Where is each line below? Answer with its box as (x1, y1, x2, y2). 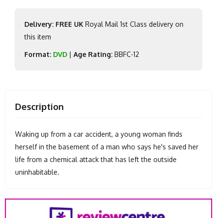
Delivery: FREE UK (24, 19, 83, 28)
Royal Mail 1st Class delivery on (83, 19, 183, 28)
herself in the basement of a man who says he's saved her (15, 142, 199, 151)
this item (24, 32, 51, 41)
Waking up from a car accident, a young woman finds (15, 129, 182, 138)
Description (15, 101, 64, 112)
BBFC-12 (112, 50, 139, 58)
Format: (24, 50, 51, 58)
